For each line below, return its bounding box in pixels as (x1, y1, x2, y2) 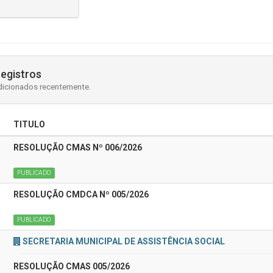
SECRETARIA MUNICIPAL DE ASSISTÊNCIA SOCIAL (23, 236, 225, 246)
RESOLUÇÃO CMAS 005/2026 (13, 261, 130, 271)
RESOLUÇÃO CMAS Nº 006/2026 (13, 143, 142, 152)
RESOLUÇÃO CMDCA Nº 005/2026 (13, 190, 149, 199)
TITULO (13, 119, 45, 129)
